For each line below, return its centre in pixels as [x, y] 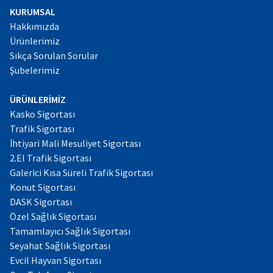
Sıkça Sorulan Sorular [54, 55]
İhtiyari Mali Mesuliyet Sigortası [75, 143]
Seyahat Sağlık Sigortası [60, 245]
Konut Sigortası [43, 187]
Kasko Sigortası [42, 114]
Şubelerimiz [35, 70]
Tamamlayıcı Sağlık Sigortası [70, 231]
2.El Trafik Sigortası [51, 158]
